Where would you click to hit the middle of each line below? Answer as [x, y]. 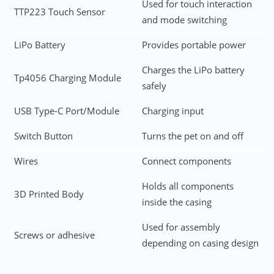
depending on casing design [200, 243]
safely [154, 86]
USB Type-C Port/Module [66, 111]
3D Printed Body [49, 194]
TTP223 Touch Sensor [59, 12]
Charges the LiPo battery [193, 70]
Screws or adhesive [54, 235]
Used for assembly [181, 227]
